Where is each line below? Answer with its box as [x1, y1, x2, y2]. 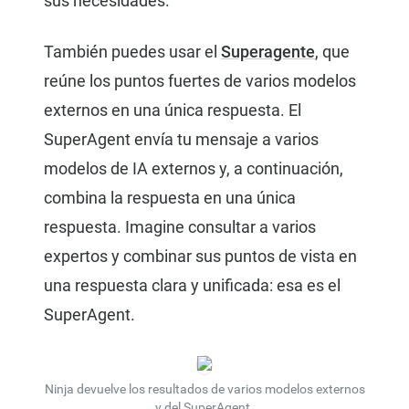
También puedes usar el [44, 42, 221, 62]
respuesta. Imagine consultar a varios [44, 217, 316, 237]
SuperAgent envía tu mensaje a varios [44, 130, 319, 150]
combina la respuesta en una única [44, 188, 296, 208]
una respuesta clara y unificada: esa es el [44, 276, 341, 296]
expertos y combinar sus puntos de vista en [44, 246, 357, 267]
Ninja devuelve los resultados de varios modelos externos [44, 382, 365, 397]
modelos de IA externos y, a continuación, [44, 159, 343, 179]
